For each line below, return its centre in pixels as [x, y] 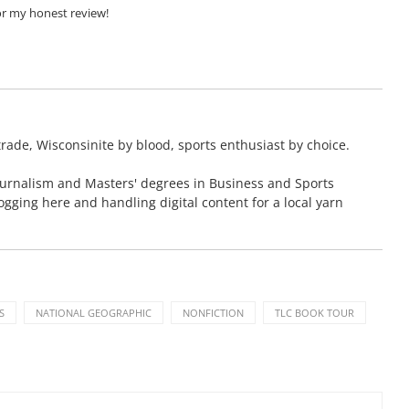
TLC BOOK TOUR [315, 312]
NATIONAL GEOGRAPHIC [94, 312]
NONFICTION [213, 312]
